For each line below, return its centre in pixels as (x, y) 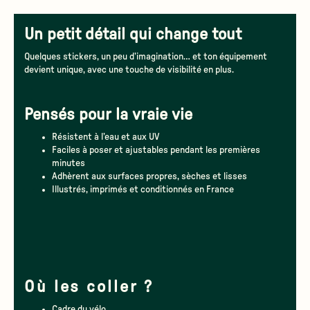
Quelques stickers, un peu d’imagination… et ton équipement (146, 56)
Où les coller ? (89, 287)
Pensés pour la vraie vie (108, 115)
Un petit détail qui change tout (133, 34)
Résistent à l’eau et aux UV (106, 137)
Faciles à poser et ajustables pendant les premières (156, 150)
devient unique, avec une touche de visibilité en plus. (129, 70)
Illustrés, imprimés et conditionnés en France (143, 189)
